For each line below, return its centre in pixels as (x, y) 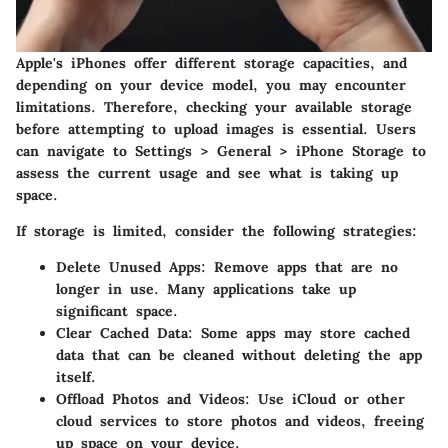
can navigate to (75, 150)
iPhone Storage (350, 150)
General (244, 150)
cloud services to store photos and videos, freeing (240, 420)
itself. (76, 376)
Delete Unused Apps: (131, 266)
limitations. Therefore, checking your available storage (214, 106)
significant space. (117, 310)
